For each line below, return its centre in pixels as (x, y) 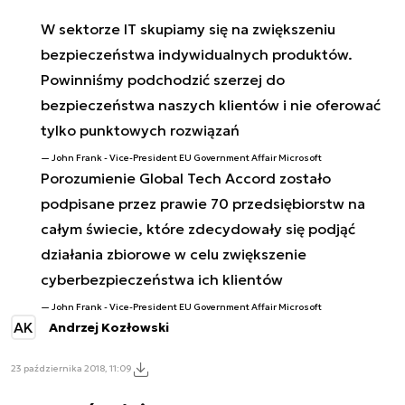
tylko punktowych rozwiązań (140, 130)
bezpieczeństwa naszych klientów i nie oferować (210, 104)
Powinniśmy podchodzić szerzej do (162, 79)
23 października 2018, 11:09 (71, 369)
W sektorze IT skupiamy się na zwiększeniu (188, 28)
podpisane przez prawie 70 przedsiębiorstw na (202, 203)
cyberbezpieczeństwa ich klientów (161, 279)
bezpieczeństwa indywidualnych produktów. (196, 54)
